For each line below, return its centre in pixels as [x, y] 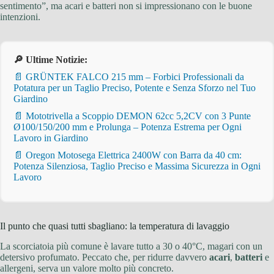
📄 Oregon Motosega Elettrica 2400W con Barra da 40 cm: [128, 155]
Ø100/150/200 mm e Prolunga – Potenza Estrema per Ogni [128, 127]
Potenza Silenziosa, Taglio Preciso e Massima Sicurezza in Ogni [137, 166]
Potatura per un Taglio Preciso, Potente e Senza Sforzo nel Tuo [135, 88]
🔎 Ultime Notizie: [50, 60]
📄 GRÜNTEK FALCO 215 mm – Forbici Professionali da [129, 77]
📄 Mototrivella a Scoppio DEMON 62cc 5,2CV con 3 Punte [132, 116]
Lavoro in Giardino [51, 138]
